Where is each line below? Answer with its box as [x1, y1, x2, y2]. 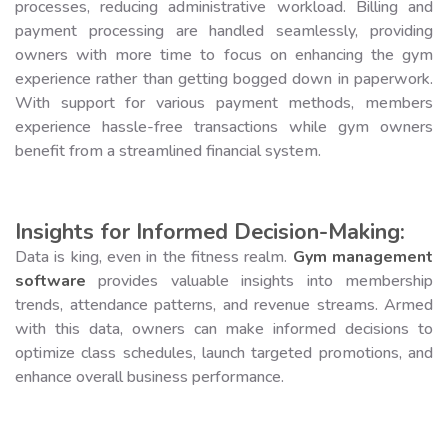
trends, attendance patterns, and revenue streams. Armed [15, 293, 433, 316]
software [15, 269, 86, 292]
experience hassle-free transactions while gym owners [15, 115, 433, 138]
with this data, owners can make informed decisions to [15, 317, 433, 340]
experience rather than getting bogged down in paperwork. [15, 67, 433, 90]
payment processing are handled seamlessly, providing [15, 19, 433, 42]
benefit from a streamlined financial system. [15, 139, 321, 162]
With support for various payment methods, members [15, 91, 433, 114]
